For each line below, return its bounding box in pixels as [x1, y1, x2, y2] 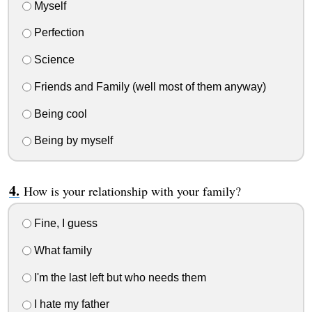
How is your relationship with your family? [23, 182, 241, 200]
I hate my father [31, 298, 109, 311]
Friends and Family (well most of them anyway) [31, 80, 266, 93]
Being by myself [31, 134, 113, 147]
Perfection [31, 26, 84, 39]
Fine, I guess [31, 217, 97, 230]
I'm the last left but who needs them [31, 271, 206, 283]
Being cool [31, 107, 87, 120]
